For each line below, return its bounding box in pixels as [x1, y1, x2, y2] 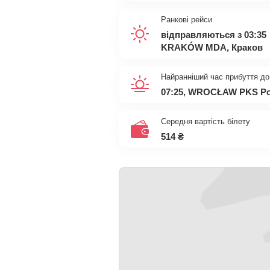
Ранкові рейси [161, 15, 212, 24]
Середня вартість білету [161, 117, 250, 126]
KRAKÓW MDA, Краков [161, 42, 263, 52]
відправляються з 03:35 [161, 30, 266, 40]
